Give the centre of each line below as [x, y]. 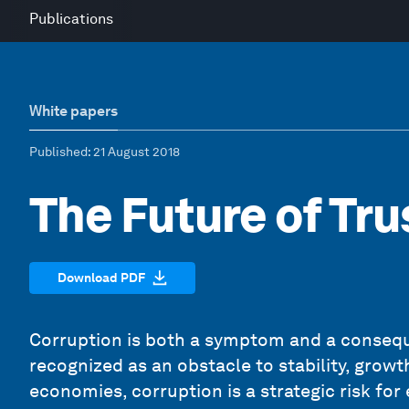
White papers [73, 111]
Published [58, 152]
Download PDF [101, 277]
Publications [71, 19]
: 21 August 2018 [134, 152]
